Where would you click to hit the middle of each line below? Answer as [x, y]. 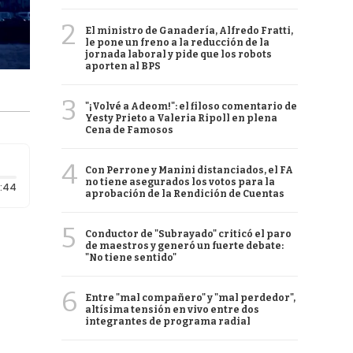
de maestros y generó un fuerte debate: [184, 246]
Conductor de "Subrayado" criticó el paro [188, 234]
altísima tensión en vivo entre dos [172, 310]
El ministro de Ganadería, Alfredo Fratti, [189, 31]
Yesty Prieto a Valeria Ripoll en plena [181, 118]
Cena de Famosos [129, 130]
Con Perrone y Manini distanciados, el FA [189, 170]
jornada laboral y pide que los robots [178, 54]
